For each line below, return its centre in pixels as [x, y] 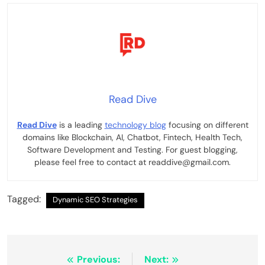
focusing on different [207, 125]
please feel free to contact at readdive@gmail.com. [132, 162]
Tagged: [25, 199]
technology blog [135, 125]
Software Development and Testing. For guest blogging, [132, 149]
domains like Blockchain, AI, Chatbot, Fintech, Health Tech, [132, 137]
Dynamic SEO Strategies [95, 199]
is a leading [80, 125]
